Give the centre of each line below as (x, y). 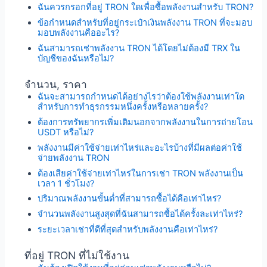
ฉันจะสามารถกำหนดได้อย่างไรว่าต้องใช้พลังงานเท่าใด (141, 97)
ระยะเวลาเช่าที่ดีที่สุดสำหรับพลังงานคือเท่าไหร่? (128, 229)
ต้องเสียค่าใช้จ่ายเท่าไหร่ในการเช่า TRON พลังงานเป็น (141, 173)
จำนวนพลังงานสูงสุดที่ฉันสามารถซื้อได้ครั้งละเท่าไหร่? (140, 214)
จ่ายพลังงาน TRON (74, 158)
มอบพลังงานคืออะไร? (79, 33)
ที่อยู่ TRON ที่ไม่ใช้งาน (77, 256)
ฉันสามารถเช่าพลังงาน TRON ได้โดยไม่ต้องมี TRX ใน (139, 48)
